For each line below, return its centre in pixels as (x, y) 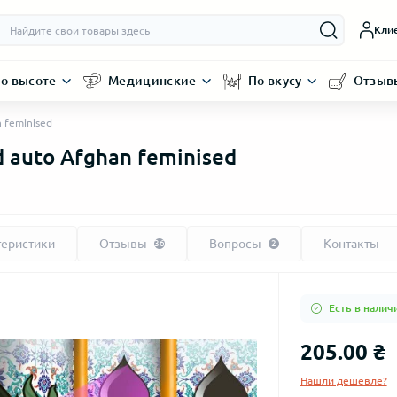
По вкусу (275, 81)
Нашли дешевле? (343, 381)
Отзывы (123, 244)
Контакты (351, 244)
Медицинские (152, 81)
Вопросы (235, 244)
